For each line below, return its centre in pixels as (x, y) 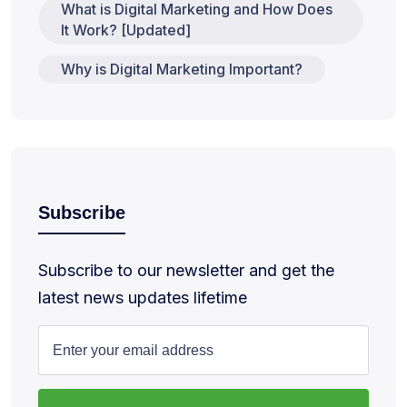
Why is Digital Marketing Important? (182, 69)
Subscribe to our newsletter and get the (186, 271)
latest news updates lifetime (143, 298)
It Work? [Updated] (126, 30)
